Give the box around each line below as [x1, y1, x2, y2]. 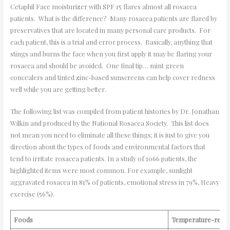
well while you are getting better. [10, 84, 111, 93]
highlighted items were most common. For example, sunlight [10, 166, 193, 175]
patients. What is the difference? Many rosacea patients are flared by [10, 13, 217, 23]
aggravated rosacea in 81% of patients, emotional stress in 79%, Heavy [10, 178, 219, 187]
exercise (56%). [10, 189, 59, 199]
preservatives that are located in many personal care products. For [10, 25, 210, 34]
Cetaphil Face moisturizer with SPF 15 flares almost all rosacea [10, 2, 197, 11]
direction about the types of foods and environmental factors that [10, 142, 205, 151]
